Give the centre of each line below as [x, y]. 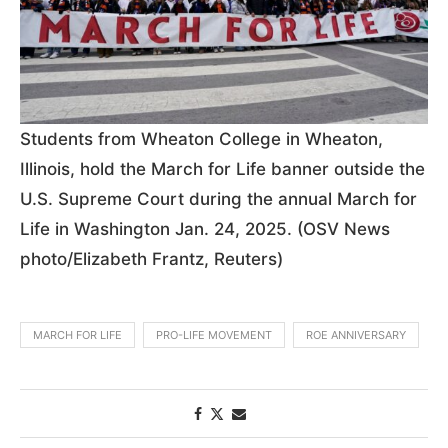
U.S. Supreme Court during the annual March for [218, 198]
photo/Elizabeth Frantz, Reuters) [151, 258]
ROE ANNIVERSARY [356, 334]
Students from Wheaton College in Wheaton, [201, 138]
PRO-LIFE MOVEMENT [214, 334]
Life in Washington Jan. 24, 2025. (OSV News [205, 228]
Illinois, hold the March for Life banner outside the [222, 168]
